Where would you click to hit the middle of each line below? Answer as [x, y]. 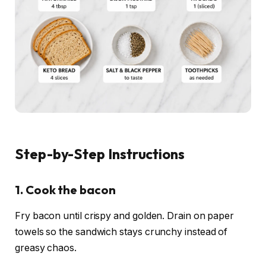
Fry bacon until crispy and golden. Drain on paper [125, 216]
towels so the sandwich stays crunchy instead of [121, 232]
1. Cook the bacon [65, 189]
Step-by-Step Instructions [100, 154]
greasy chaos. [46, 248]
